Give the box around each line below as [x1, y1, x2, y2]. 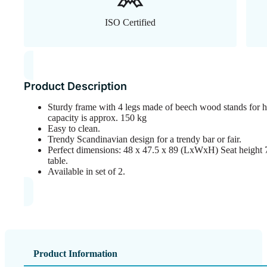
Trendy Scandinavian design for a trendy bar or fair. [48, 133, 241, 144]
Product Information [33, 249, 117, 259]
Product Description [24, 79, 127, 92]
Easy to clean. [48, 123, 100, 133]
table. [48, 155, 68, 166]
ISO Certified [105, 17, 156, 27]
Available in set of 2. [48, 166, 125, 176]
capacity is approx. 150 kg [48, 112, 147, 123]
